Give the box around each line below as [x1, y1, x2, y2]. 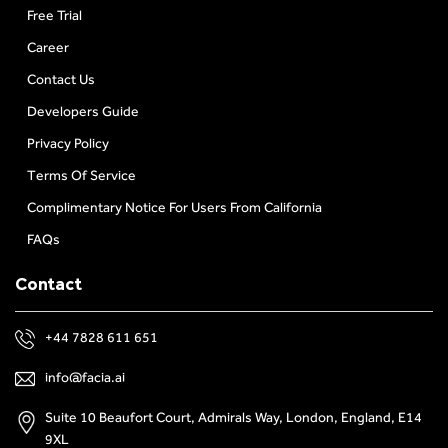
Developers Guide [27, 103, 139, 121]
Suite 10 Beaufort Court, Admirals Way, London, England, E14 [45, 409, 422, 427]
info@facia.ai [45, 369, 125, 387]
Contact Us [27, 71, 95, 89]
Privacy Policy [27, 135, 109, 153]
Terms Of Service [27, 167, 136, 185]
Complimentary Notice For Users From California [27, 199, 322, 217]
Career [27, 39, 69, 57]
